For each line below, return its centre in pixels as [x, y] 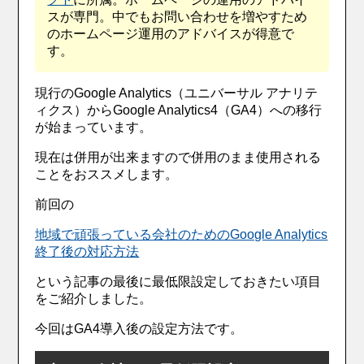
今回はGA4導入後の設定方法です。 [139, 329]
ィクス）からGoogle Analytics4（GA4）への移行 [179, 110]
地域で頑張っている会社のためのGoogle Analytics [182, 235]
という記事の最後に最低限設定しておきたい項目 [178, 282]
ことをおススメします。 [107, 175]
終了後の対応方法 [87, 252]
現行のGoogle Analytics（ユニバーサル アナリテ [177, 93]
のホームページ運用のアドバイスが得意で [171, 34]
